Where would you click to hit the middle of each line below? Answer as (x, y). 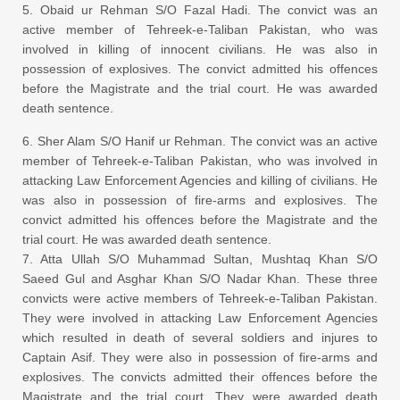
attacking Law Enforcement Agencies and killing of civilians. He (200, 180)
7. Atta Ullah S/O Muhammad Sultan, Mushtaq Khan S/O (200, 258)
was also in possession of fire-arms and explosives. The (200, 200)
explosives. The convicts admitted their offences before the (200, 376)
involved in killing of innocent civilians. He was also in (200, 49)
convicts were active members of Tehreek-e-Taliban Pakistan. (200, 298)
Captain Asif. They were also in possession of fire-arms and (200, 357)
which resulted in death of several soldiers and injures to (200, 337)
